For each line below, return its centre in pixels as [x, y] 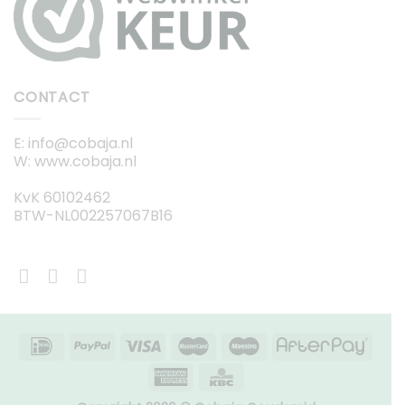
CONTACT [52, 97]
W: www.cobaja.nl [75, 162]
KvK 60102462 [62, 198]
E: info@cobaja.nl [73, 144]
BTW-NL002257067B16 [93, 216]
